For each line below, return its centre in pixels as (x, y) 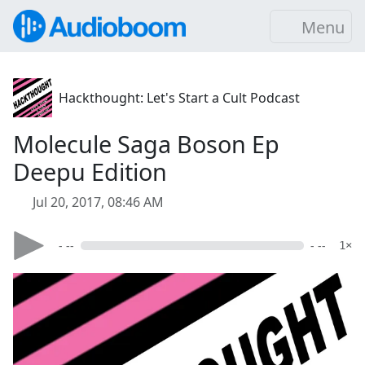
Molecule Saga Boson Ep (146, 144)
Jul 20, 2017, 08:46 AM (98, 202)
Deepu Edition (90, 172)
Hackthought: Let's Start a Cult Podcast (179, 98)
